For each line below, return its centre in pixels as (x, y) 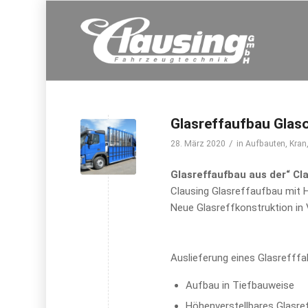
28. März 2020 (198, 144)
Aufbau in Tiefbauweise (240, 285)
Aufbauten (266, 144)
